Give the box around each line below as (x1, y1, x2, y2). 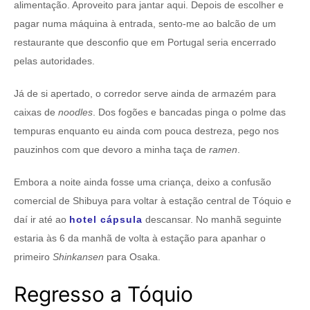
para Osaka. (104, 251, 161, 263)
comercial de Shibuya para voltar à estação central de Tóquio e (14, 195, 291, 207)
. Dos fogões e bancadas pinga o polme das (93, 107, 286, 118)
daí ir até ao (14, 214, 69, 226)
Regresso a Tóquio (14, 282, 193, 307)
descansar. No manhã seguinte (143, 214, 282, 226)
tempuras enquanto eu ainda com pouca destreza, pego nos (14, 125, 279, 137)
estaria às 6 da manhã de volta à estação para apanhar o (14, 232, 266, 244)
